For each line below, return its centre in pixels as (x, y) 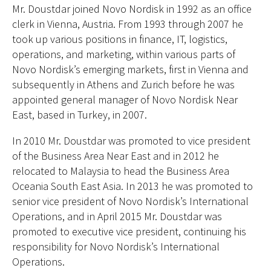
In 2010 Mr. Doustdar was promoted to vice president (131, 141)
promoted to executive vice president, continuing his (129, 231)
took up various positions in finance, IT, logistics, (120, 39)
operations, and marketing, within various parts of (124, 54)
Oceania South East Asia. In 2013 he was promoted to (132, 186)
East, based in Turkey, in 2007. (80, 115)
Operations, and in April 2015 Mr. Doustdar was (117, 216)
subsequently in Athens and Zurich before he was (123, 84)
